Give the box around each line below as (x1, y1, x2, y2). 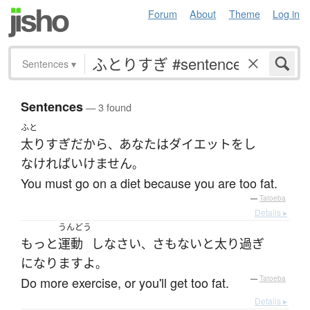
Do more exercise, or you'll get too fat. (21, 273, 229, 292)
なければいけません (21, 155, 132, 172)
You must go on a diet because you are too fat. (21, 174, 277, 192)
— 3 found (83, 100, 131, 115)
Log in (273, 6, 300, 21)
